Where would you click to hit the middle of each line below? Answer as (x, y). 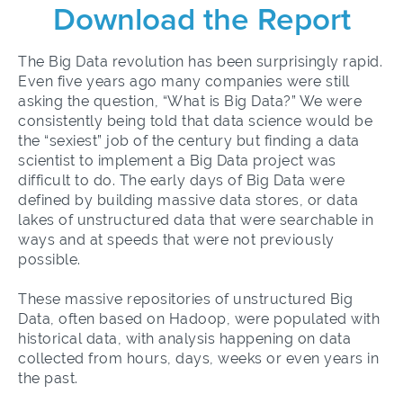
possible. (49, 260)
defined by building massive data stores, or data (188, 200)
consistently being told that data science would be (195, 121)
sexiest (73, 141)
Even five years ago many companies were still (184, 81)
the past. (48, 378)
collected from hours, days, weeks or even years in (198, 358)
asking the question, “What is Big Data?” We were (190, 101)
